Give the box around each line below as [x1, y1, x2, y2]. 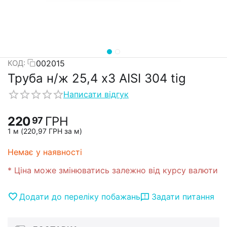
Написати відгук [63, 89, 129, 99]
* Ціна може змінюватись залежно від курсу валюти [8, 165, 218, 175]
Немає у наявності [8, 146, 82, 157]
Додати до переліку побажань [19, 191, 140, 202]
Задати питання [152, 191, 214, 202]
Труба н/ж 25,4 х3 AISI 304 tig [8, 71, 186, 86]
